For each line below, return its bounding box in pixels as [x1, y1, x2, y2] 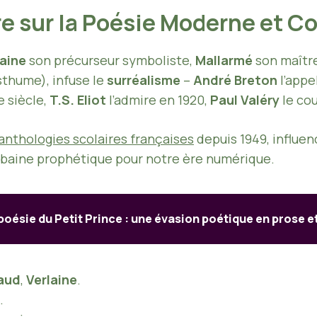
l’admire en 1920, [106, 91, 210, 109]
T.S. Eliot [50, 91, 106, 109]
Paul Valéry [210, 91, 279, 109]
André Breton [193, 71, 277, 89]
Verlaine [26, 271, 77, 289]
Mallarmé [195, 52, 253, 69]
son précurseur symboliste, [26, 52, 195, 69]
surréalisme [107, 71, 180, 89]
